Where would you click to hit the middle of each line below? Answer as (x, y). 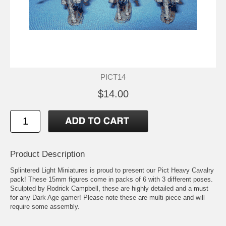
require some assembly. (45, 206)
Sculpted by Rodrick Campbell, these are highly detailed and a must (109, 188)
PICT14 (113, 77)
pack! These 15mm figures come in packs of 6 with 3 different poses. (111, 179)
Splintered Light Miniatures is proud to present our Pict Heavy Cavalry (112, 170)
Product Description (47, 154)
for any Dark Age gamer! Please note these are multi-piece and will (107, 197)
